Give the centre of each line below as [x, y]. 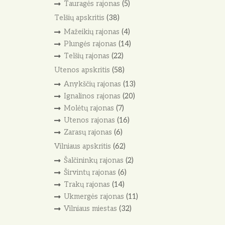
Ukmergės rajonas [94, 196]
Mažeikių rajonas [91, 32]
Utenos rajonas [89, 120]
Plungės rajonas [90, 44]
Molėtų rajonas [89, 108]
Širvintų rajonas [90, 173]
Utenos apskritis [82, 70]
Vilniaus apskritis [83, 146]
